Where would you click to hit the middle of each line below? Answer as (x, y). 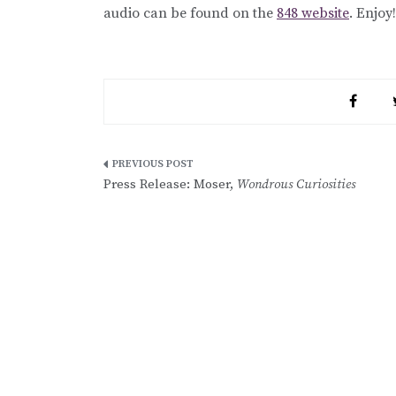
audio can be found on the (190, 13)
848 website (313, 13)
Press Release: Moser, (170, 184)
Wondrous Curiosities (296, 184)
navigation (157, 206)
